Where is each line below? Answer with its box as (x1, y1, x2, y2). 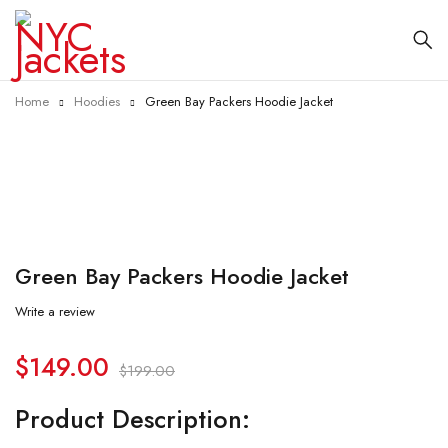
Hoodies (74, 92, 120, 111)
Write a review (15, 302, 95, 321)
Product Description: (15, 401, 250, 437)
